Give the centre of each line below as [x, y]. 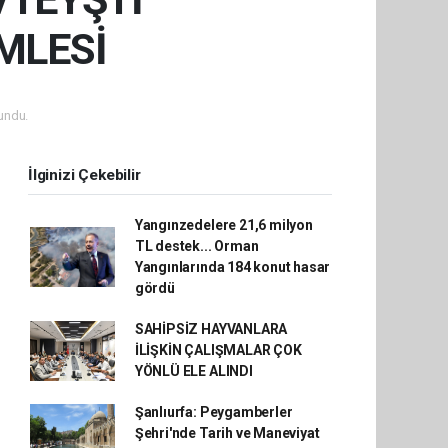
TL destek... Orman [196, 246]
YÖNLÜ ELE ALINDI [193, 371]
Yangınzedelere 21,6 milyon [223, 225]
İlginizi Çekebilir [84, 175]
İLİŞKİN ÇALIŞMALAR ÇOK [218, 350]
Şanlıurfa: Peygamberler [213, 412]
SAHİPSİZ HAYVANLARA [211, 329]
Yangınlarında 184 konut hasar [232, 267]
